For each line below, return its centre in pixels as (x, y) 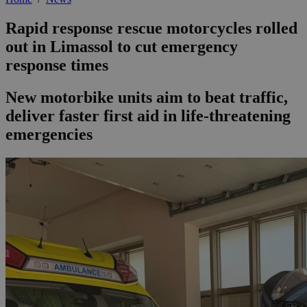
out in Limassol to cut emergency (122, 47)
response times (57, 65)
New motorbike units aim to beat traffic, (147, 98)
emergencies (49, 135)
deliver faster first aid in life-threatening (148, 116)
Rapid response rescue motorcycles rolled (151, 28)
